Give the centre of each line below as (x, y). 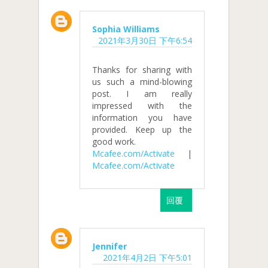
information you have (142, 117)
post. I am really (142, 93)
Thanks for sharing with (142, 69)
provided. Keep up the (142, 129)
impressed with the (142, 105)
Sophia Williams (126, 29)
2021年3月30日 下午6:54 (145, 40)
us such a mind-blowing (142, 81)
